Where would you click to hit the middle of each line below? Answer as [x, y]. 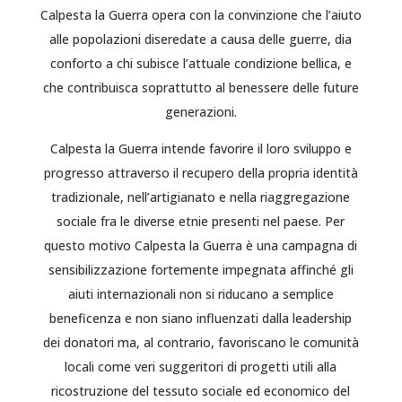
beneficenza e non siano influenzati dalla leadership [201, 318]
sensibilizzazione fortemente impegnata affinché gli [201, 270]
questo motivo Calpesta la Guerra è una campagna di [201, 245]
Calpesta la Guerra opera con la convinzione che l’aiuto [201, 15]
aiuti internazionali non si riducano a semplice [201, 294]
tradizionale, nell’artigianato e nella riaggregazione [201, 197]
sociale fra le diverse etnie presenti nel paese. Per [201, 221]
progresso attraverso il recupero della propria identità [201, 173]
